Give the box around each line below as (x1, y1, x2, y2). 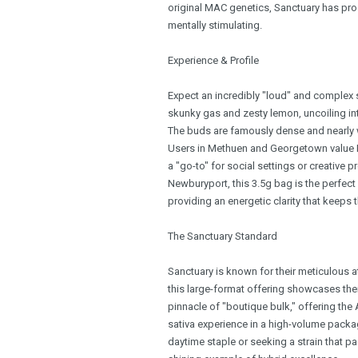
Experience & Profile (168, 54, 259, 66)
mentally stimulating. (168, 18, 262, 31)
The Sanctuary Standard (168, 229, 277, 242)
